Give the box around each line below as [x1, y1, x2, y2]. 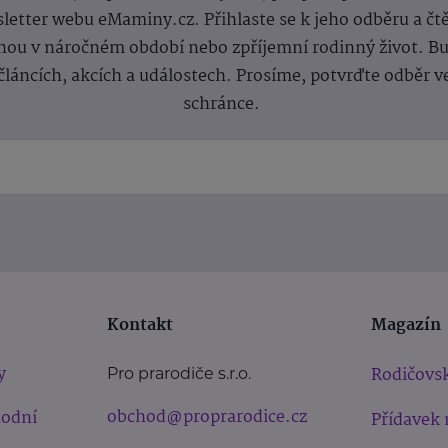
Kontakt [107, 311, 174, 339]
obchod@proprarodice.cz [107, 403, 308, 431]
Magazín [370, 311, 441, 339]
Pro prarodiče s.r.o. [107, 363, 252, 383]
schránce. [183, 90, 265, 118]
